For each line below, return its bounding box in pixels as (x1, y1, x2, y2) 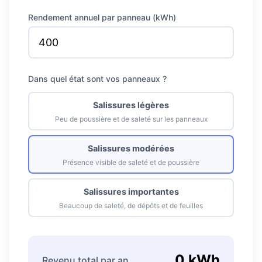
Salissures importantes (83, 187, 179, 196)
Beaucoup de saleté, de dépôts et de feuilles (59, 201, 203, 210)
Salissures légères (93, 100, 169, 110)
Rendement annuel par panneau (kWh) (28, 12, 176, 22)
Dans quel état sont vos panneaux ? (28, 74, 167, 84)
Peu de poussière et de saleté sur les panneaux (54, 115, 208, 123)
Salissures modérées (88, 143, 174, 153)
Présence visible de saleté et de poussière (63, 158, 199, 167)
